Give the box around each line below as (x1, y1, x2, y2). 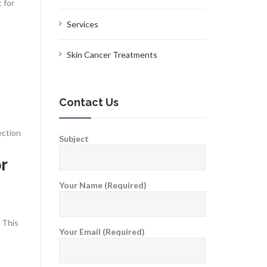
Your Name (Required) (58, 180, 147, 191)
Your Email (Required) (58, 226, 145, 237)
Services (66, 19, 98, 30)
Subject (58, 133, 89, 144)
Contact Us (58, 96, 119, 109)
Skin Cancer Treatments (66, 49, 157, 60)
